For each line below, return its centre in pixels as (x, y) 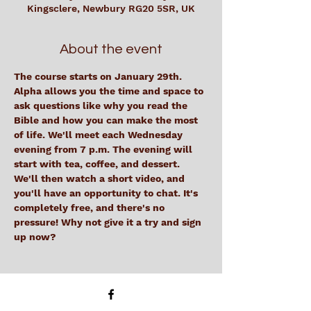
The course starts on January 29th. (99, 76)
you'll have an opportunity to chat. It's (107, 193)
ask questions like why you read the (102, 106)
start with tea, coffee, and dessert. (98, 164)
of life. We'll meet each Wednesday (100, 135)
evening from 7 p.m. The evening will (104, 149)
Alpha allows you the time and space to (110, 91)
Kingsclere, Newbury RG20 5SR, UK (111, 8)
